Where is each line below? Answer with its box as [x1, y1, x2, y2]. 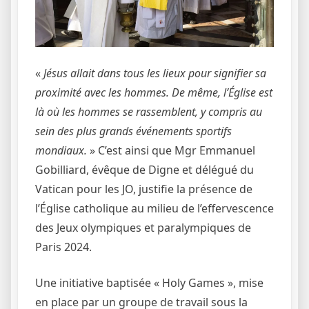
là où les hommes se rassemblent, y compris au [35, 104, 262, 120]
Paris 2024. [35, 239, 92, 255]
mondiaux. [35, 143, 87, 159]
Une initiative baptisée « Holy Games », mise [35, 275, 263, 291]
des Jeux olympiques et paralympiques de [35, 220, 251, 236]
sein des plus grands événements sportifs [35, 123, 232, 139]
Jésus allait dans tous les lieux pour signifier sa [43, 66, 266, 81]
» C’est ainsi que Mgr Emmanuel [87, 143, 255, 159]
